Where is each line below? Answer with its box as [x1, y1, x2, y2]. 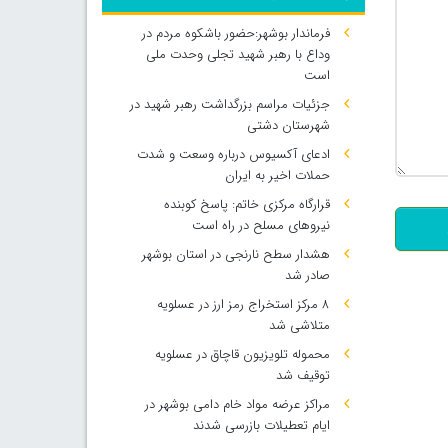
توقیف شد [275, 365, 330, 386]
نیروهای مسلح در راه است [191, 215, 330, 236]
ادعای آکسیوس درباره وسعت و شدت [136, 144, 330, 165]
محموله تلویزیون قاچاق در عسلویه [154, 344, 330, 365]
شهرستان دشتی [246, 115, 330, 136]
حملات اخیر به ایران [224, 165, 330, 186]
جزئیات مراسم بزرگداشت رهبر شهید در [129, 94, 330, 115]
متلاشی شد [268, 315, 330, 336]
